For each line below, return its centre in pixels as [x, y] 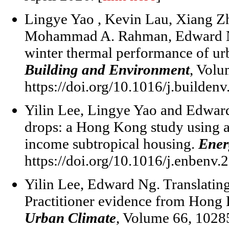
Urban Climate [70, 218]
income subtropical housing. [111, 144]
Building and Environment [107, 70]
